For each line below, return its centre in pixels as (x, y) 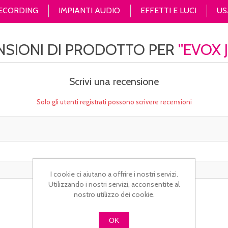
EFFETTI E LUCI (168, 10)
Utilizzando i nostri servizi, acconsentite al (114, 184)
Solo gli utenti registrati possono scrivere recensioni (114, 102)
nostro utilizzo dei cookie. (114, 194)
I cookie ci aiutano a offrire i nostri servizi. (114, 174)
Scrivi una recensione (114, 81)
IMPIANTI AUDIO (89, 10)
